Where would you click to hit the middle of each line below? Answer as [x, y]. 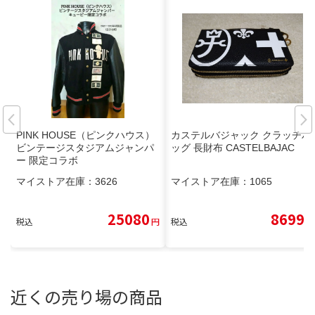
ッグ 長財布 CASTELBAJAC [233, 147]
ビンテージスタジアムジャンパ [85, 147]
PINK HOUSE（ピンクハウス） [85, 135]
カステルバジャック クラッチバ [241, 135]
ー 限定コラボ [47, 160]
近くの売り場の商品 [86, 296]
